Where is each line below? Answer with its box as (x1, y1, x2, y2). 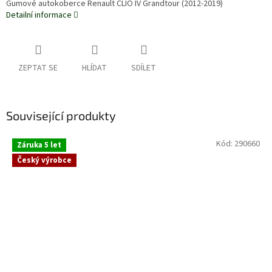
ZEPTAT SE (18, 62, 58, 75)
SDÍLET (131, 62, 156, 75)
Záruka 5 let (17, 139, 61, 151)
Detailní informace (6, 9, 72, 22)
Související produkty (6, 108, 116, 123)
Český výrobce (17, 154, 72, 166)
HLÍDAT (82, 62, 107, 75)
